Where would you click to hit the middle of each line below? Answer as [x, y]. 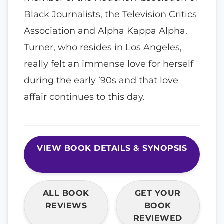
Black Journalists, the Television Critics [110, 14]
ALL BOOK [66, 193]
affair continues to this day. [84, 97]
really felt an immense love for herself [109, 64]
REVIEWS [66, 206]
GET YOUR [158, 193]
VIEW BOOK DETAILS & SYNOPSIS [112, 148]
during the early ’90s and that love [101, 80]
